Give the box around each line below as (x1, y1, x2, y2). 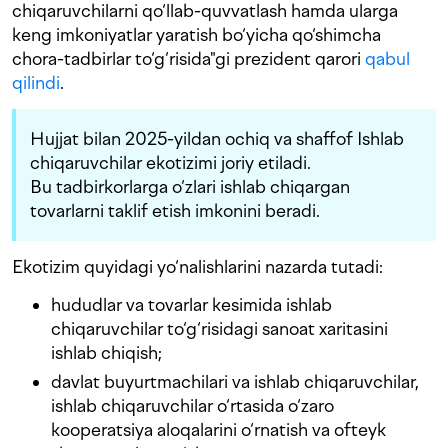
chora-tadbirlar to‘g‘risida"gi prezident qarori (12, 48, 365, 70)
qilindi (12, 72, 60, 94)
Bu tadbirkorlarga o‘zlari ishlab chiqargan (30, 176, 350, 198)
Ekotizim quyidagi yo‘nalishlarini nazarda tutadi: (12, 256, 383, 278)
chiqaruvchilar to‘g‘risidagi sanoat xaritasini (51, 318, 388, 340)
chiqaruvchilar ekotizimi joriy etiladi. (30, 152, 311, 174)
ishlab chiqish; (51, 342, 162, 364)
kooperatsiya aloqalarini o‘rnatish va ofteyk (51, 419, 386, 441)
